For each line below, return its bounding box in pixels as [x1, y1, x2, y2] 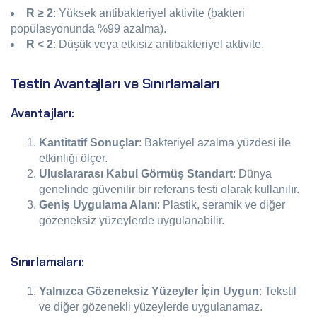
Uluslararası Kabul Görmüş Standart [39, 168, 233, 180]
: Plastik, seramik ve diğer [157, 199, 285, 211]
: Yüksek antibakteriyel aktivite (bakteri [53, 7, 245, 19]
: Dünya [233, 168, 272, 180]
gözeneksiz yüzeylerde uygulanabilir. [39, 214, 224, 226]
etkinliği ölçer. [39, 152, 108, 164]
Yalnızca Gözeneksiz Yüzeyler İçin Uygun [39, 285, 259, 297]
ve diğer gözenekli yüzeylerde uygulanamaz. [39, 301, 263, 313]
